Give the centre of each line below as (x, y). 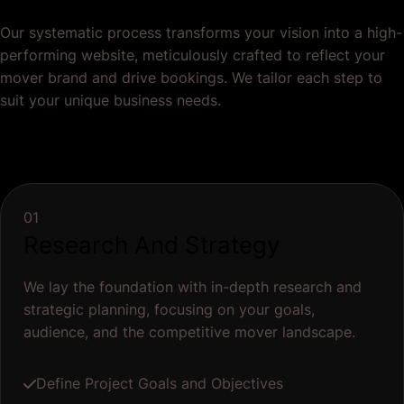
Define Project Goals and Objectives (159, 384)
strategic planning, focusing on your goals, (169, 310)
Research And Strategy (151, 244)
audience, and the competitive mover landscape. (189, 332)
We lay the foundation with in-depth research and (192, 287)
